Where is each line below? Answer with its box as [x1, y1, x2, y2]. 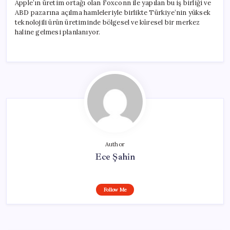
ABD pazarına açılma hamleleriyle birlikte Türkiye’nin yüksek [15, 8, 211, 17]
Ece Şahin [94, 150, 136, 162]
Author [105, 140, 125, 148]
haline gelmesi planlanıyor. [15, 27, 101, 36]
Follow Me [103, 186, 127, 193]
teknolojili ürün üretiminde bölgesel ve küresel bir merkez [15, 17, 200, 27]
